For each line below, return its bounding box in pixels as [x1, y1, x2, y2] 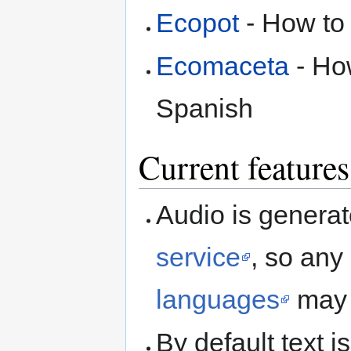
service [156, 241, 241, 272]
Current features [139, 145, 349, 190]
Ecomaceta [156, 51, 290, 81]
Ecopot [156, 7, 240, 38]
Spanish [156, 93, 254, 124]
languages [156, 284, 280, 314]
